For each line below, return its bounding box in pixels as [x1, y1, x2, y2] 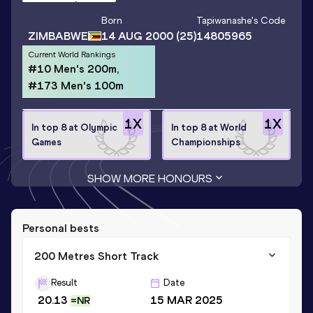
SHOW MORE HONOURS [87, 171, 212, 185]
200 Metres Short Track [34, 249, 159, 263]
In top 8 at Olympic [31, 121, 117, 133]
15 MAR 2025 [150, 293, 223, 307]
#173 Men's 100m [28, 78, 124, 92]
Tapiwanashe [196, 15, 252, 27]
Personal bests [22, 221, 99, 235]
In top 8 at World [171, 121, 247, 133]
